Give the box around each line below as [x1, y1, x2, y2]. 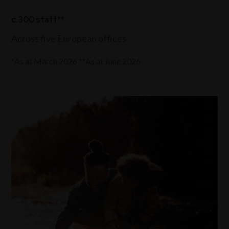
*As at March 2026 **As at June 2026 [11, 56, 141, 66]
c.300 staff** [11, 14, 65, 25]
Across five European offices [11, 33, 127, 44]
